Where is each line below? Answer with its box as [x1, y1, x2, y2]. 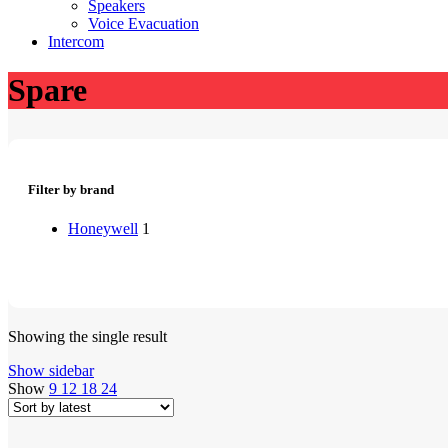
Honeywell [68, 219, 138, 237]
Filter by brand [28, 181, 114, 197]
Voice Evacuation [88, 15, 199, 32]
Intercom [48, 33, 104, 50]
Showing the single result [8, 327, 167, 345]
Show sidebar [8, 361, 94, 379]
